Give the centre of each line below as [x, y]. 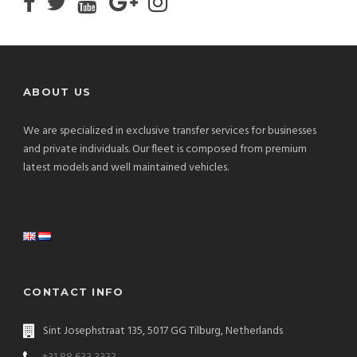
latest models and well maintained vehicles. [126, 168]
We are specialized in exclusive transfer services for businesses [170, 131]
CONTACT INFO [74, 292]
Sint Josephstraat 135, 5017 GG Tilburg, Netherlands [163, 331]
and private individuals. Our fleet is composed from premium [165, 150]
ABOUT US [57, 92]
